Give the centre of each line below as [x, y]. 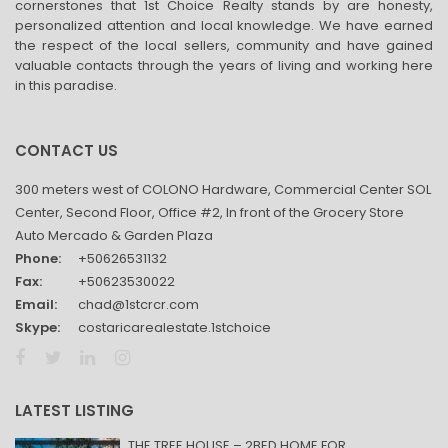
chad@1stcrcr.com [138, 304]
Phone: [38, 258]
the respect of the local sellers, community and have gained [224, 45]
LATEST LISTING [74, 410]
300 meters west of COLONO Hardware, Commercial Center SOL [223, 189]
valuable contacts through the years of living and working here [224, 65]
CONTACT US [66, 150]
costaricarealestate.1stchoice [174, 327]
